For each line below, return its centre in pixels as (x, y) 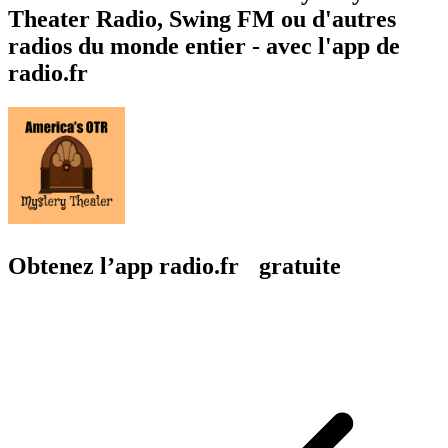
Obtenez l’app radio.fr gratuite (174, 265)
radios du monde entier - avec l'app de (204, 45)
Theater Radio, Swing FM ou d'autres (202, 18)
